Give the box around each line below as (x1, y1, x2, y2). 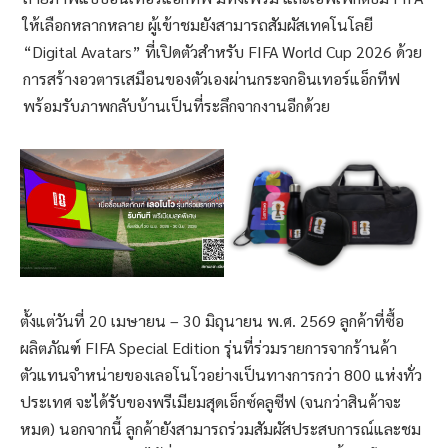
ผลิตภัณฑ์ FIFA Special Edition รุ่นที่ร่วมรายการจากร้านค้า (20, 336, 397, 358)
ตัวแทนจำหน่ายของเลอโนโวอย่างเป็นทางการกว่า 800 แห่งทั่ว (20, 363, 422, 385)
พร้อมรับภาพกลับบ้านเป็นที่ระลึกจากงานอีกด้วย (23, 95, 330, 117)
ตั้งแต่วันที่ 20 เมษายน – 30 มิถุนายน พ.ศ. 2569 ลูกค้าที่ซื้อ (20, 309, 404, 331)
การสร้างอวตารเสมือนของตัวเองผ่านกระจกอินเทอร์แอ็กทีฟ (23, 68, 400, 90)
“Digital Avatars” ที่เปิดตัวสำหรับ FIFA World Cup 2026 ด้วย (23, 41, 422, 63)
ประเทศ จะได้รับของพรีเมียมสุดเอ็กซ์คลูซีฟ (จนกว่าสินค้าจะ (20, 390, 401, 412)
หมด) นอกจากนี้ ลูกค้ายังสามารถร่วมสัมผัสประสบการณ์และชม (20, 417, 421, 439)
